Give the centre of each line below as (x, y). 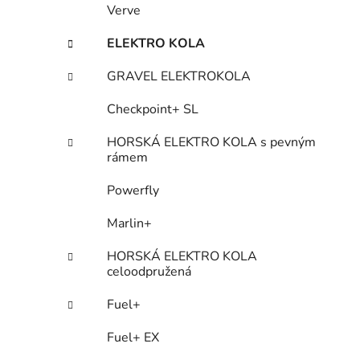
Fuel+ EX (133, 338)
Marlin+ (129, 224)
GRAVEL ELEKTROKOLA (179, 77)
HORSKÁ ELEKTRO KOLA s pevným (211, 143)
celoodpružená (149, 272)
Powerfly (133, 191)
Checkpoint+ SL (153, 110)
